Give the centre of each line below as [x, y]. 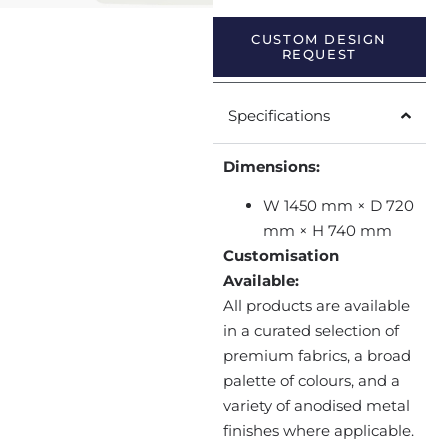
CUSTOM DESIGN [319, 38]
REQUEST [319, 53]
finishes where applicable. [318, 431]
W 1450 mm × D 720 [338, 206]
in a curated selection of [310, 331]
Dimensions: [271, 166]
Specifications [278, 115]
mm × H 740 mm [327, 231]
